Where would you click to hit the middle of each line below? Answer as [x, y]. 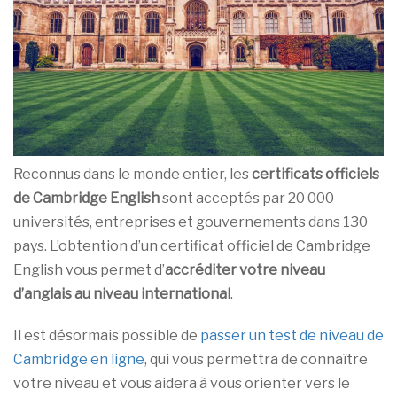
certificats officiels [315, 175]
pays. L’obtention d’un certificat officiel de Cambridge [192, 246]
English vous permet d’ [89, 270]
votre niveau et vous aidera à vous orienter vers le [182, 384]
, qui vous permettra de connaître [256, 360]
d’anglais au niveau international [122, 294]
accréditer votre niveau [245, 270]
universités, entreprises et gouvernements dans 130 [191, 222]
